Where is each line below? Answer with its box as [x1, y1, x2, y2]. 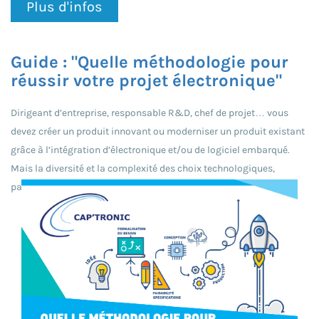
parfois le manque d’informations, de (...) [11, 180, 192, 193]
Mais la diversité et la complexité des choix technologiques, [11, 162, 275, 174]
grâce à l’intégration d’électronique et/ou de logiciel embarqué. [11, 143, 290, 156]
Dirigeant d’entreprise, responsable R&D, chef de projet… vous [11, 106, 288, 119]
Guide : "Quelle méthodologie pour [11, 51, 288, 72]
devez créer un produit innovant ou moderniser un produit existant [11, 125, 305, 137]
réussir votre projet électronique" [11, 70, 282, 90]
